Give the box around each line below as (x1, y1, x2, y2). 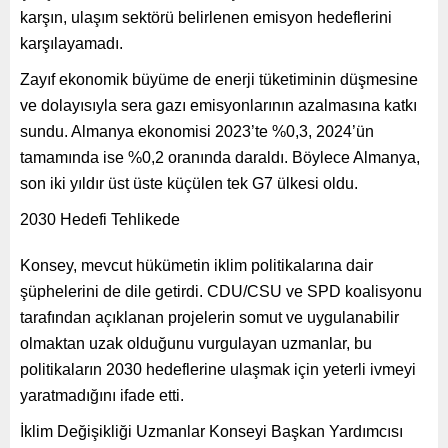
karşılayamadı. (20, 34, 123, 52)
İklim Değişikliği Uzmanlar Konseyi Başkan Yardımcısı (20, 422, 403, 440)
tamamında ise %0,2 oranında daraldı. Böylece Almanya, (20, 148, 420, 166)
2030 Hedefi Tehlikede (20, 210, 180, 228)
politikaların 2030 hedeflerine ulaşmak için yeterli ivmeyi (20, 360, 416, 378)
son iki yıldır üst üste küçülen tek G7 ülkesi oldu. (20, 174, 358, 192)
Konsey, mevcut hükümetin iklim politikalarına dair (20, 256, 373, 274)
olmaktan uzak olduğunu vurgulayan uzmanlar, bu (20, 334, 372, 352)
